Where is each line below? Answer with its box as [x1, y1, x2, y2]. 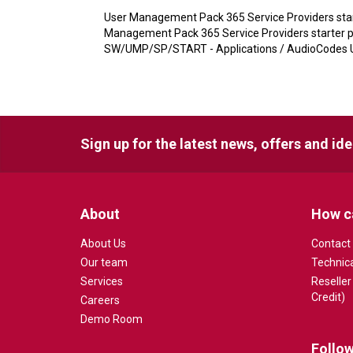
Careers [80, 293, 120, 307]
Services [80, 274, 123, 288]
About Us [80, 236, 126, 250]
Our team [80, 255, 128, 269]
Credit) [310, 290, 345, 303]
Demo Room [80, 312, 143, 325]
